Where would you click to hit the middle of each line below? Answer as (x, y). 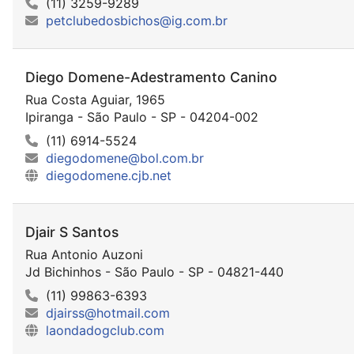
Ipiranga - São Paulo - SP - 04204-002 (142, 117)
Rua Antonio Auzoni (84, 255)
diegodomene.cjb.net (109, 175)
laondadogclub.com (105, 331)
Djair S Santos (72, 232)
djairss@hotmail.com (108, 313)
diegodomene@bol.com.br (125, 158)
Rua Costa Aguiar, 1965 (95, 99)
